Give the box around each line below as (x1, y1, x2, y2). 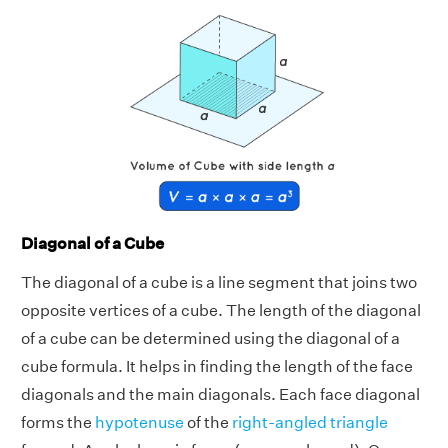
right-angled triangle (232, 412, 388, 432)
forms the (21, 412, 95, 432)
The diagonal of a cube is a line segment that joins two (21, 272, 417, 292)
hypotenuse (95, 412, 184, 432)
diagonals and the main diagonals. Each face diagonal (21, 384, 420, 404)
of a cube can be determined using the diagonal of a (21, 328, 400, 348)
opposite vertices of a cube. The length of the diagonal (21, 300, 421, 320)
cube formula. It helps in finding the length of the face (21, 356, 413, 376)
